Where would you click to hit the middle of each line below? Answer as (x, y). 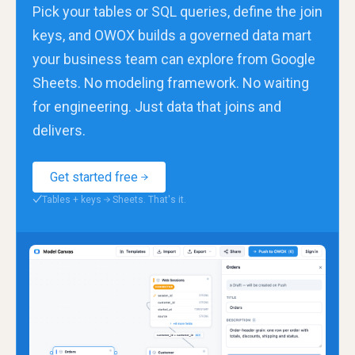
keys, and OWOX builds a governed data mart (172, 36)
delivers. (59, 131)
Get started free (94, 177)
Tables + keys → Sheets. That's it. (114, 199)
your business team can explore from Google (174, 59)
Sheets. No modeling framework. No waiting (171, 83)
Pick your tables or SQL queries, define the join (177, 12)
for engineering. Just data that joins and (157, 107)
